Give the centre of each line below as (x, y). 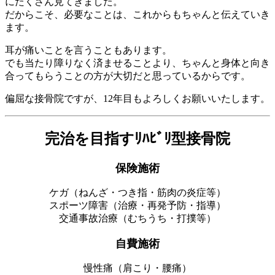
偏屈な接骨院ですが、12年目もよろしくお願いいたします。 (137, 98)
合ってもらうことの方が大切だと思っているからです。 (128, 76)
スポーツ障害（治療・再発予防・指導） (137, 205)
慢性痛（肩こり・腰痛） (137, 268)
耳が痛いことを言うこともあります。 (88, 50)
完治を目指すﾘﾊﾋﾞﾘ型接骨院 (137, 138)
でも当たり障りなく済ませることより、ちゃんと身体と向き (137, 63)
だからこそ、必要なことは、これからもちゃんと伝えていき (137, 14)
